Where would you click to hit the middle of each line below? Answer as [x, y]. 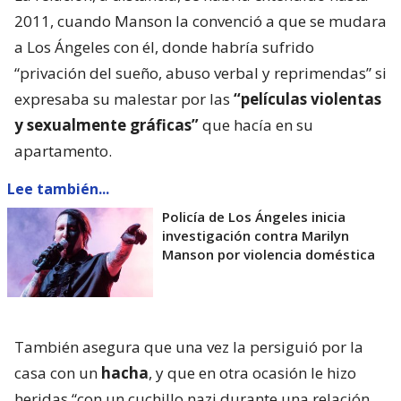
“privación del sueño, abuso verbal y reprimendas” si [200, 73]
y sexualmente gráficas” [107, 124]
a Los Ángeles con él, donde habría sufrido [164, 47]
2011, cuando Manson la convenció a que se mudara [200, 21]
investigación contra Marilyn [256, 235]
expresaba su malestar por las [124, 98]
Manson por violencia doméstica [269, 254]
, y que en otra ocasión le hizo [252, 372]
